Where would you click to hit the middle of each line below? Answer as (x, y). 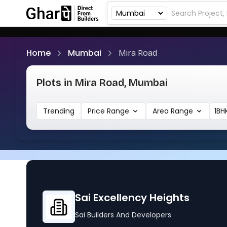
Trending (59, 111)
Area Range (182, 111)
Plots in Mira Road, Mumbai (102, 83)
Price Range (118, 111)
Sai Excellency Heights (132, 198)
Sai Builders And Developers (123, 215)
